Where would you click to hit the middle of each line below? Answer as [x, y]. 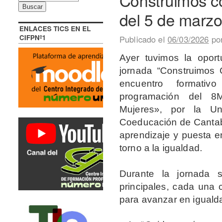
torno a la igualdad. [161, 148]
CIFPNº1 [33, 37]
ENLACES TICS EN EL [55, 28]
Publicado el [142, 39]
